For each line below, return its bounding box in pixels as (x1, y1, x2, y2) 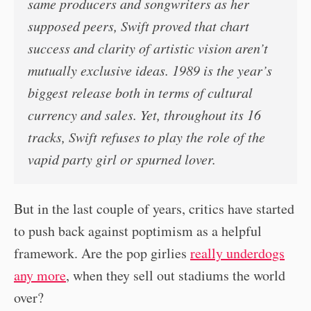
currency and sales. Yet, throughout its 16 (28, 106, 261, 124)
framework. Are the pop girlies (14, 244, 190, 263)
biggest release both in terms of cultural (28, 83, 253, 102)
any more (14, 266, 66, 285)
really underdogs (190, 244, 285, 263)
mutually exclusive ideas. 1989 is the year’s (28, 61, 272, 80)
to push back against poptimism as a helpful (14, 221, 262, 241)
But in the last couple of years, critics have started (14, 199, 294, 219)
